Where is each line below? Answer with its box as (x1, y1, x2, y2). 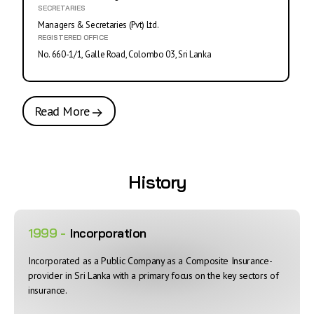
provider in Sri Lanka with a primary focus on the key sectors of (28, 268, 279, 282)
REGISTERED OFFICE (38, 33, 108, 43)
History (128, 170, 186, 193)
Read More (34, 103, 93, 120)
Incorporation (70, 224, 146, 241)
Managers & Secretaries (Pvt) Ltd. (38, 19, 159, 32)
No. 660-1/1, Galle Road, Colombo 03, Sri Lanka (38, 48, 212, 61)
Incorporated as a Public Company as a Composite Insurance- (28, 254, 273, 267)
